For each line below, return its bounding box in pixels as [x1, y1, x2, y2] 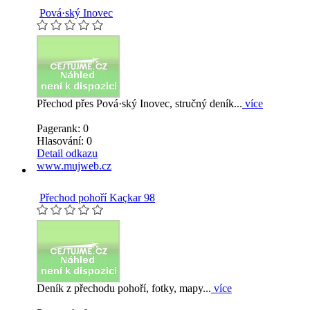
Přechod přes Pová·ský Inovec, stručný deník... [37, 97, 242, 109]
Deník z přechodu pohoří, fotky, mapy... [37, 282, 211, 294]
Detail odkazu [37, 147, 98, 159]
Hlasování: [37, 134, 86, 147]
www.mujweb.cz [37, 159, 111, 172]
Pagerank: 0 [37, 122, 89, 134]
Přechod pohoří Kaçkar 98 [39, 191, 155, 203]
